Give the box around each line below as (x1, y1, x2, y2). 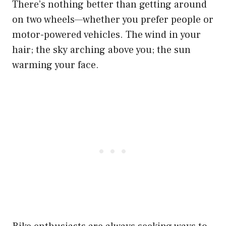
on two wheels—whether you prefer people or (12, 13, 213, 26)
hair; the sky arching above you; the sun (12, 43, 191, 56)
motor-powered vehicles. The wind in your (12, 28, 201, 41)
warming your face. (12, 58, 99, 72)
